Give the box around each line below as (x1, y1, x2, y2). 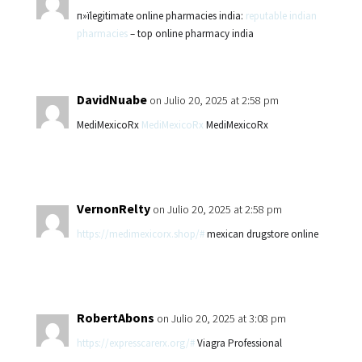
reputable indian (245, 9, 317, 23)
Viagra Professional (194, 336, 282, 350)
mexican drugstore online (204, 227, 318, 241)
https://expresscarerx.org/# (76, 336, 195, 350)
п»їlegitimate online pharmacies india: (76, 9, 246, 23)
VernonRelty (76, 200, 150, 217)
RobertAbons (76, 309, 154, 326)
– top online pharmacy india (127, 27, 254, 40)
